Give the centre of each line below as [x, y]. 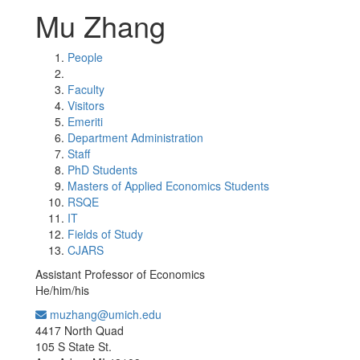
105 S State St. [74, 346]
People [85, 57]
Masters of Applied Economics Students [168, 186]
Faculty [86, 89]
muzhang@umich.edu [104, 314]
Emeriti [85, 121]
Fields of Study [105, 234]
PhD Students [102, 170]
